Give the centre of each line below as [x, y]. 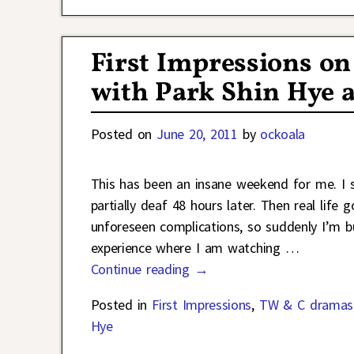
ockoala [283, 134]
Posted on [124, 134]
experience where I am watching [188, 248]
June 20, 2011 [197, 134]
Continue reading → [149, 269]
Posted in [119, 305]
